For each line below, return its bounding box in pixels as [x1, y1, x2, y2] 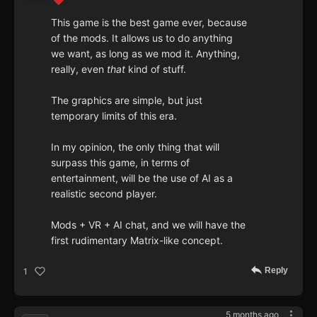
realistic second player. [51, 188, 157, 200]
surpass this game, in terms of [51, 156, 190, 169]
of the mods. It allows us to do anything [51, 32, 233, 45]
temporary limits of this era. [51, 110, 177, 122]
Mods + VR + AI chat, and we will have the [51, 219, 246, 231]
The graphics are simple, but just [51, 94, 202, 107]
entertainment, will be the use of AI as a [51, 172, 233, 185]
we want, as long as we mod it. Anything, [51, 47, 240, 60]
